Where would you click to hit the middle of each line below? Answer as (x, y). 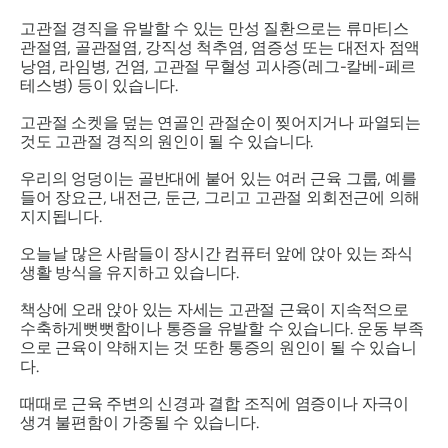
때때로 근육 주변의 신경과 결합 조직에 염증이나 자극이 (214, 403)
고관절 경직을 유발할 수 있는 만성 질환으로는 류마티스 (214, 28)
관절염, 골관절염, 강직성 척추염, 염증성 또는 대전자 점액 (220, 47)
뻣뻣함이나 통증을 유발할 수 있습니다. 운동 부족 (253, 328)
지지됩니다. (61, 216)
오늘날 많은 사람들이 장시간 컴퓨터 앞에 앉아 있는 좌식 (216, 253)
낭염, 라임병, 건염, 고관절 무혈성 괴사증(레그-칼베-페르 (218, 66)
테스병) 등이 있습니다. (99, 85)
